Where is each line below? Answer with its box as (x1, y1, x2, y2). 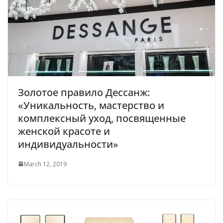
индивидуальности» (18, 137, 118, 151)
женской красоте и (18, 124, 110, 138)
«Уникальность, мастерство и (18, 98, 164, 112)
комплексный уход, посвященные (18, 111, 186, 125)
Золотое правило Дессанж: (18, 85, 150, 99)
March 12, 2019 (24, 159, 67, 168)
